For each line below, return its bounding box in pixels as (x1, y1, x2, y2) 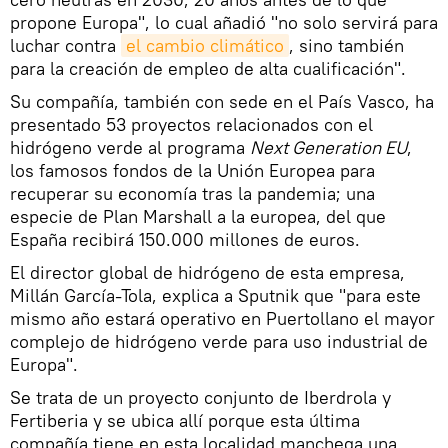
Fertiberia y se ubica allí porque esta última (10, 409, 360, 432)
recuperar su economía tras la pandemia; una (10, 182, 375, 205)
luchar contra (10, 34, 121, 57)
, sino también (289, 34, 404, 57)
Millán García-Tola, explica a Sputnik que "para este (10, 284, 421, 307)
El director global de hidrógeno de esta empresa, (10, 261, 405, 284)
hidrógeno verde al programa (10, 136, 250, 159)
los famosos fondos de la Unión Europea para (10, 159, 375, 182)
